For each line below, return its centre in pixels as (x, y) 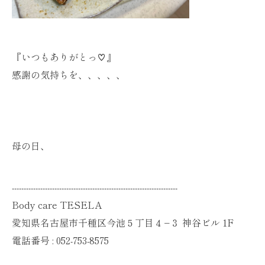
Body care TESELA (57, 205)
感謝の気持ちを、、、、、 (69, 75)
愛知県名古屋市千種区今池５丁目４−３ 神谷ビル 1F (123, 223)
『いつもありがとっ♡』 (64, 57)
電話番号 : (34, 240)
